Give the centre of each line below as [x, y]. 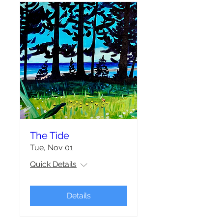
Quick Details [53, 164]
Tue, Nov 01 [52, 148]
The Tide [50, 136]
